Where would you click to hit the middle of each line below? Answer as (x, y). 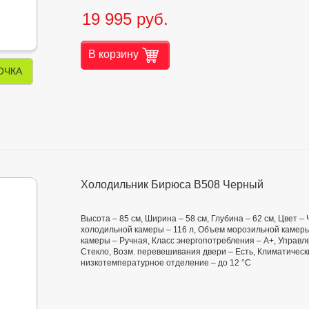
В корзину (113, 54)
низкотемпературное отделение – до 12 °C (166, 262)
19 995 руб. (125, 19)
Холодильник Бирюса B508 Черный (172, 184)
